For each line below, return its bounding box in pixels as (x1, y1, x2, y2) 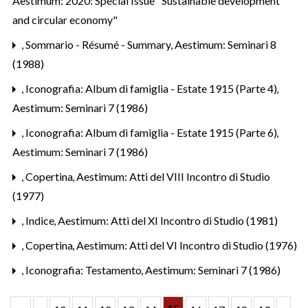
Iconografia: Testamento (25, 263, 144, 276)
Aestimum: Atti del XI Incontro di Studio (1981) (58, 213, 278, 227)
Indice (25, 213, 56, 227)
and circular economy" (12, 12, 118, 26)
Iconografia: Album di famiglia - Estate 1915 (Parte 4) (25, 81, 279, 95)
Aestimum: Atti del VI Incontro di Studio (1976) (76, 238, 297, 252)
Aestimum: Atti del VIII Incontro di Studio (76, 169, 270, 183)
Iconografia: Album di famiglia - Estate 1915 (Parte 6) (25, 125, 279, 139)
